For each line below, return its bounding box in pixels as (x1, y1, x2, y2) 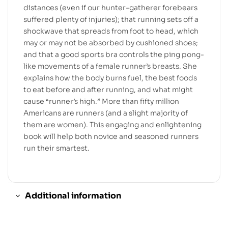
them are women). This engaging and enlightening (23, 120, 202, 130)
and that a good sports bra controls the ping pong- (23, 50, 204, 60)
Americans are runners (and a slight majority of (23, 108, 188, 118)
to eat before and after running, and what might (23, 85, 193, 95)
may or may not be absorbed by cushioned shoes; (23, 38, 198, 48)
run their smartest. (23, 144, 90, 153)
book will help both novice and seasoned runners (23, 132, 198, 141)
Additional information (25, 190, 121, 201)
